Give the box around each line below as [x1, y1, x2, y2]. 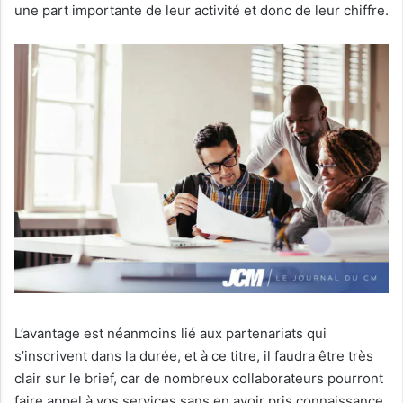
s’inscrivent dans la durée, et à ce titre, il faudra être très [14, 347, 373, 365]
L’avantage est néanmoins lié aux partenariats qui [14, 325, 327, 343]
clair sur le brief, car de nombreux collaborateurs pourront [14, 370, 383, 388]
